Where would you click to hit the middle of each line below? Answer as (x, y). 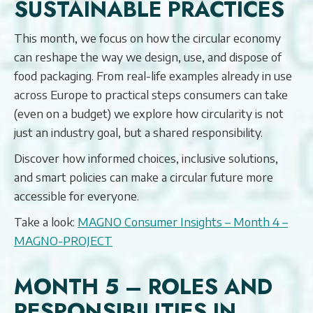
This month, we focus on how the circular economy (147, 38)
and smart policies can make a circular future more (144, 177)
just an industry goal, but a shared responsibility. (138, 132)
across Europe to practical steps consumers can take (151, 94)
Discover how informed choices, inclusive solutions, (146, 158)
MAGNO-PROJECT (63, 240)
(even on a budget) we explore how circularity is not (149, 113)
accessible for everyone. (77, 196)
